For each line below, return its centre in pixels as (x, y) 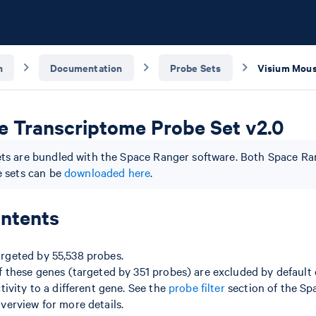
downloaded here (107, 172)
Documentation (86, 67)
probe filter (196, 287)
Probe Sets (195, 67)
